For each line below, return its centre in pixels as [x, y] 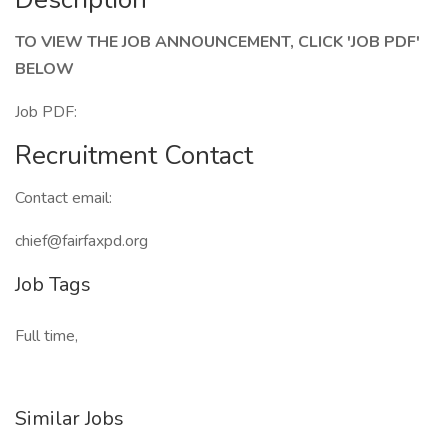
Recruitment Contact [134, 155]
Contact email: [65, 198]
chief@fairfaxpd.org [81, 241]
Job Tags [53, 284]
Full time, [46, 336]
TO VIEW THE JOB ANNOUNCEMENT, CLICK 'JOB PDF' [217, 42]
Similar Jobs [69, 418]
